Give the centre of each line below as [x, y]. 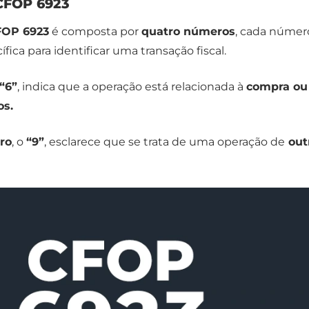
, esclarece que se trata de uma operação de [165, 142]
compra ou [277, 87]
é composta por [95, 32]
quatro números [188, 32]
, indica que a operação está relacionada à [132, 87]
